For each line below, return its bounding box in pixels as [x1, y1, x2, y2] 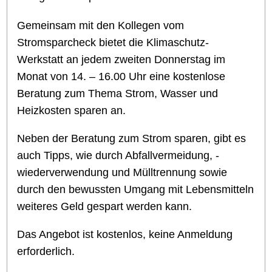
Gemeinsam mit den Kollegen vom [17, 19, 185, 32]
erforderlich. [17, 245, 75, 258]
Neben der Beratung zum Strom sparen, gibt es [17, 132, 246, 145]
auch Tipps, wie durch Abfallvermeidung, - [17, 149, 220, 162]
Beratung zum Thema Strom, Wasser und [17, 87, 219, 100]
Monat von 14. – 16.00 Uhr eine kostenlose [17, 70, 226, 83]
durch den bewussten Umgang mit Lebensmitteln [17, 183, 254, 196]
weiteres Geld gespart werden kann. [17, 200, 192, 213]
